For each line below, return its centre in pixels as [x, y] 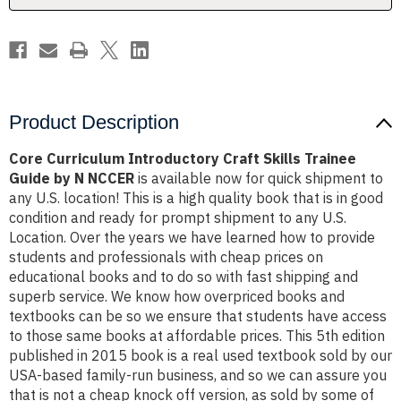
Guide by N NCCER [72, 179]
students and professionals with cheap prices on [166, 257]
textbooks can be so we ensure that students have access [198, 316]
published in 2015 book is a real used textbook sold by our [200, 356]
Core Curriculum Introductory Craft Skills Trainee [183, 159]
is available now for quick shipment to [259, 179]
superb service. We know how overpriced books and [177, 297]
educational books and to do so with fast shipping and [183, 277]
